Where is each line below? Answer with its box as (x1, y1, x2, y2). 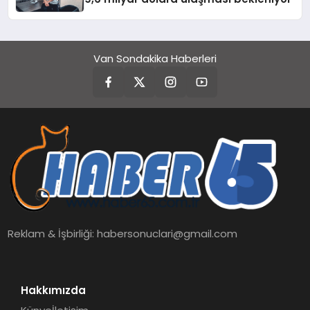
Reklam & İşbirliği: (8, 226, 98, 241)
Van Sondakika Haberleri (93, 51, 217, 66)
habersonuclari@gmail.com (97, 226, 238, 241)
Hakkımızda (20, 282, 86, 298)
